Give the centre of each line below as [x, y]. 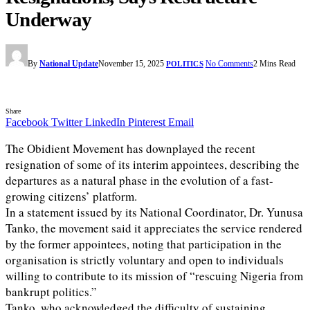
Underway [49, 19]
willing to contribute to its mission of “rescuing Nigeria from [154, 276]
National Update [69, 64]
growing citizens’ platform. [71, 197]
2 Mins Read [274, 64]
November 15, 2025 [131, 64]
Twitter [67, 122]
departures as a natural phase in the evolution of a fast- [139, 181]
